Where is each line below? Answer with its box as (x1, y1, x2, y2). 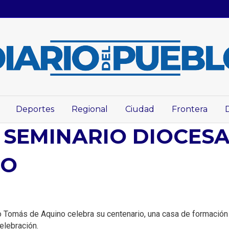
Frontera (172, 104, 208, 114)
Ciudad (125, 104, 154, 114)
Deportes (16, 104, 54, 114)
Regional (72, 104, 108, 114)
